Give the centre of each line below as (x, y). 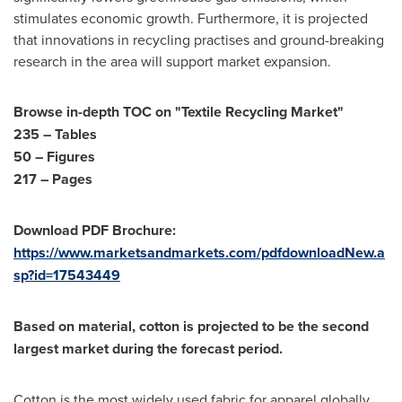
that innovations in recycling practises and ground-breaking (199, 39)
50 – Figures (56, 157)
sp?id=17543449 (67, 275)
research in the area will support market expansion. (172, 61)
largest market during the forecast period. (148, 349)
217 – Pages (53, 179)
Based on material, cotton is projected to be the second (191, 326)
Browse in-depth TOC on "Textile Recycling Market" (180, 112)
